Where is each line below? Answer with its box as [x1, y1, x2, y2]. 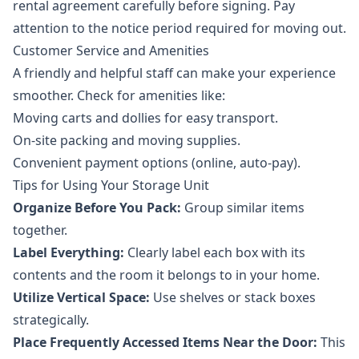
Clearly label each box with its [124, 244, 305, 262]
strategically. [13, 311, 89, 329]
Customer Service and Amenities [13, 42, 209, 60]
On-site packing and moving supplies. [13, 131, 240, 150]
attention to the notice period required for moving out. [13, 19, 346, 38]
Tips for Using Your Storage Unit [13, 176, 209, 195]
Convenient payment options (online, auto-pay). [13, 154, 301, 172]
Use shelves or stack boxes [150, 288, 316, 307]
